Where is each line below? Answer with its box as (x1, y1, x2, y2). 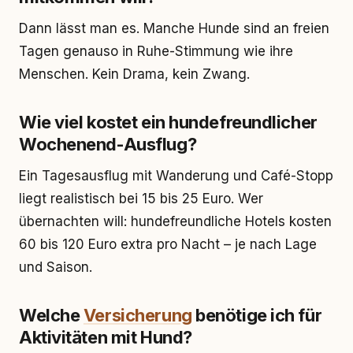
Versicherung (83, 305, 192, 325)
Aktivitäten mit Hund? (19, 327, 192, 347)
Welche (19, 305, 84, 325)
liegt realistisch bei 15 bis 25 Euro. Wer (19, 191, 263, 206)
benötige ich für (191, 305, 322, 325)
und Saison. (19, 259, 92, 275)
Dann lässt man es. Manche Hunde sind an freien (19, 20, 329, 36)
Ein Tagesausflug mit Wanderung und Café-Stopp (19, 168, 333, 184)
